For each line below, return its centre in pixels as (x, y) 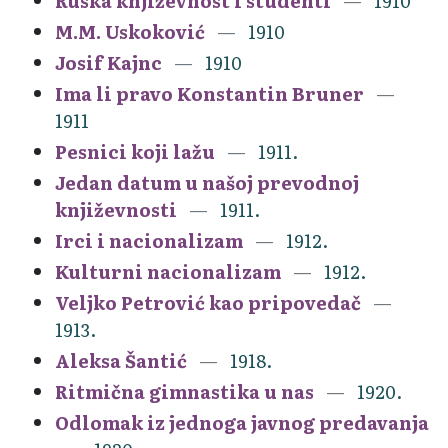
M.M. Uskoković (130, 31)
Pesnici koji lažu (135, 151)
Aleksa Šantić (121, 360)
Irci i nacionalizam (149, 240)
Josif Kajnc (108, 62)
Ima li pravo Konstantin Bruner (209, 93)
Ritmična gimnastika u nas (184, 391)
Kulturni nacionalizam (168, 271)
